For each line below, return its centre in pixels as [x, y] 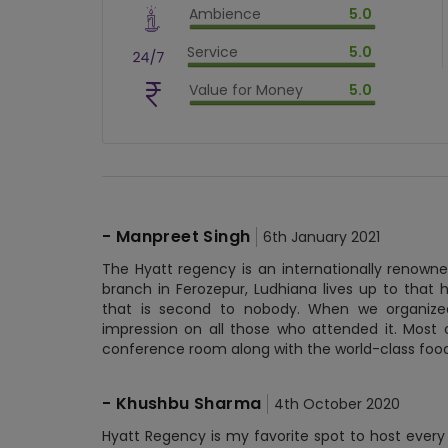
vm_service [324, 71]
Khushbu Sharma [188, 403]
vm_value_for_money [358, 109]
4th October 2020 [337, 404]
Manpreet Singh [183, 236]
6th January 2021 [322, 237]
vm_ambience [335, 33]
